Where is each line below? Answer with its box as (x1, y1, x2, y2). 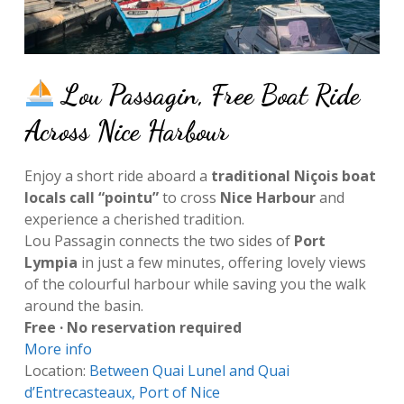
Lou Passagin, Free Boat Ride (55, 78, 361, 111)
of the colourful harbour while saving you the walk (23, 273, 366, 294)
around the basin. (23, 295, 143, 316)
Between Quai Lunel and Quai (88, 360, 289, 381)
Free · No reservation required (23, 317, 242, 337)
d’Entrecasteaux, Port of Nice (23, 381, 220, 402)
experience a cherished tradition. (23, 208, 244, 229)
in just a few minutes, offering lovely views (77, 252, 366, 272)
